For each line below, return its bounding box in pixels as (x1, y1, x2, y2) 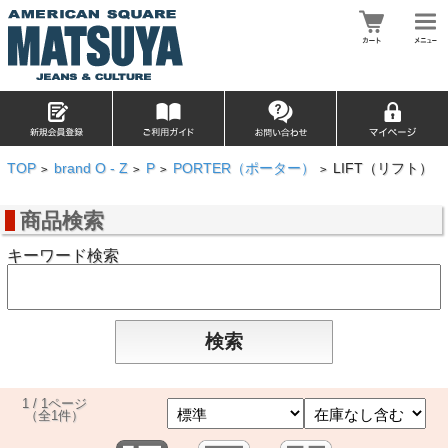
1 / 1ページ (22, 395, 88, 411)
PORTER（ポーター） (172, 161, 315, 176)
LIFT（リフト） (332, 161, 433, 176)
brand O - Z (53, 161, 128, 176)
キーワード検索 (6, 246, 119, 264)
